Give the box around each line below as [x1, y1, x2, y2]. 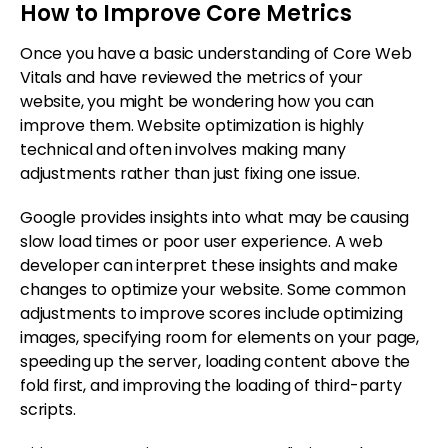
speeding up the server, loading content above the [20, 349, 411, 373]
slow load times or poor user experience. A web [20, 229, 383, 253]
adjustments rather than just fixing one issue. [20, 161, 360, 185]
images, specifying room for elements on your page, [20, 325, 420, 349]
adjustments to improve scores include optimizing [20, 301, 403, 325]
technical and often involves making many [20, 137, 346, 161]
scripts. [20, 397, 76, 421]
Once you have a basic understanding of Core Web [20, 41, 412, 65]
